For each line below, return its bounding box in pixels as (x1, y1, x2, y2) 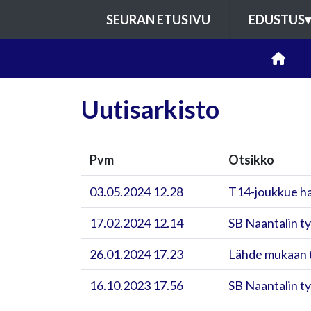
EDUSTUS (248, 12, 305, 27)
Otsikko (228, 152, 274, 167)
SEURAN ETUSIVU (106, 12, 210, 27)
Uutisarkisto (81, 94, 219, 124)
